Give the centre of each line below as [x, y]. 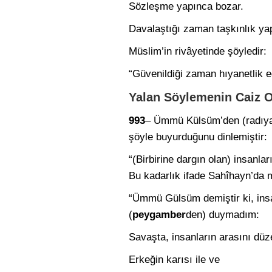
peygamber [159, 215]
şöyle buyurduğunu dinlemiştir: [198, 137]
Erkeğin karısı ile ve [174, 260]
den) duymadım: [223, 215]
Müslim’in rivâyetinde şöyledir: [198, 51]
